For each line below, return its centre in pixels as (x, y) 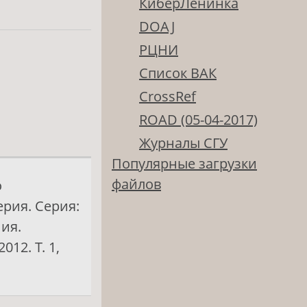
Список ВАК (178, 73)
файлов (136, 184)
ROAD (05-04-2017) (198, 120)
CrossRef (168, 97)
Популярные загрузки (184, 164)
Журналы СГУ (183, 143)
